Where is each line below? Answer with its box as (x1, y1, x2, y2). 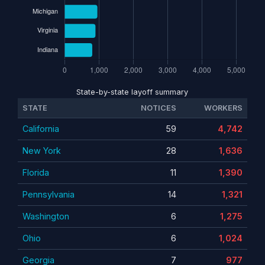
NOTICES (140, 103, 176, 112)
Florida (22, 167, 49, 177)
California (22, 123, 59, 134)
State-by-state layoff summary (76, 87, 189, 96)
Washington (22, 211, 69, 221)
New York (22, 145, 61, 156)
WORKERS (203, 103, 243, 112)
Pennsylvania (22, 189, 75, 199)
